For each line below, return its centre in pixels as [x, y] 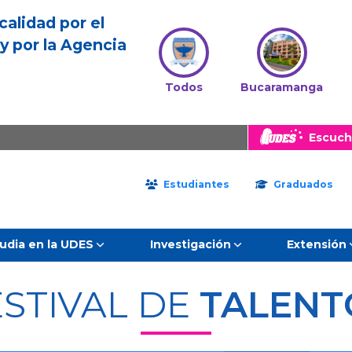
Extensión [317, 244]
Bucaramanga [282, 87]
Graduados [302, 184]
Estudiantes [195, 184]
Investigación [190, 244]
